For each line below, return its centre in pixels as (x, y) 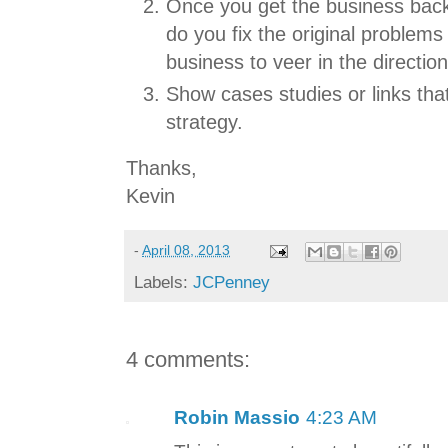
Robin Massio (237, 417)
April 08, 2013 (186, 250)
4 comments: (188, 359)
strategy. (204, 121)
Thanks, (161, 167)
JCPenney (231, 281)
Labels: (163, 281)
